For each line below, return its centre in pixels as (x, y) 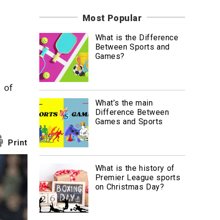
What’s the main (124, 103)
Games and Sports (129, 122)
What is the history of (135, 168)
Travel (21, 30)
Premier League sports (138, 178)
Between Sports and (132, 47)
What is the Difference (137, 38)
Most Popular (112, 18)
